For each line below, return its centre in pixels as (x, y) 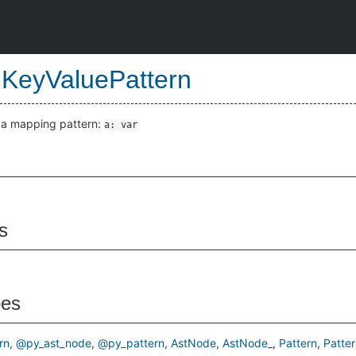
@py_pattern (131, 343)
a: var (121, 125)
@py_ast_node (54, 343)
